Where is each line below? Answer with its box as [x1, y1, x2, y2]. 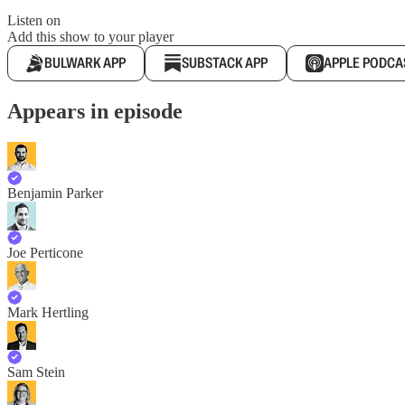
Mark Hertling [7, 304, 89, 320]
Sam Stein [7, 363, 65, 380]
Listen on [7, 13, 61, 28]
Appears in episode [7, 99, 183, 123]
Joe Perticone [7, 244, 83, 260]
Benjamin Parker [7, 184, 103, 201]
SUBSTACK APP [182, 53, 268, 72]
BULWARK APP [44, 53, 126, 72]
